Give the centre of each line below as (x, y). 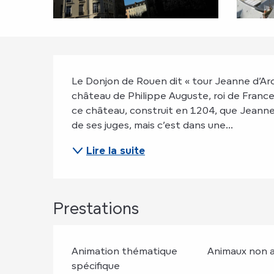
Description (135, 76)
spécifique (96, 265)
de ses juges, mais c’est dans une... (153, 125)
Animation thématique (125, 251)
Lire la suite (116, 150)
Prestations (96, 208)
